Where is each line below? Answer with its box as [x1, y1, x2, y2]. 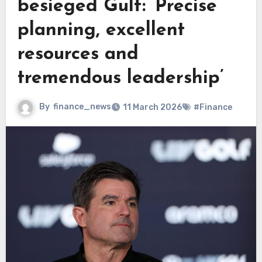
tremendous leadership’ [17, 69, 223, 88]
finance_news [53, 102, 111, 112]
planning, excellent [17, 21, 185, 40]
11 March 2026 [122, 102, 182, 113]
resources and [17, 45, 139, 64]
